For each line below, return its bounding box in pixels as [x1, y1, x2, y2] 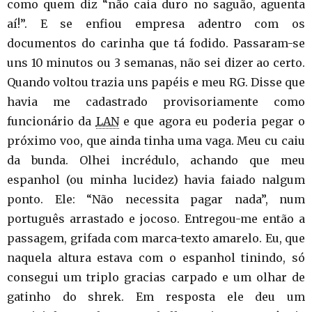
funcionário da [7, 114, 96, 128]
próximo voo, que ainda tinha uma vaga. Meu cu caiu [7, 134, 305, 148]
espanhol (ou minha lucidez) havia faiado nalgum [7, 173, 305, 187]
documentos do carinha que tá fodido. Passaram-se [7, 36, 305, 50]
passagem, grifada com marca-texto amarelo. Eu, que [7, 231, 305, 245]
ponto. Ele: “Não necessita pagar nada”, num [7, 192, 305, 206]
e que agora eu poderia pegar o [118, 114, 306, 128]
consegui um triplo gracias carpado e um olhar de [7, 270, 305, 284]
